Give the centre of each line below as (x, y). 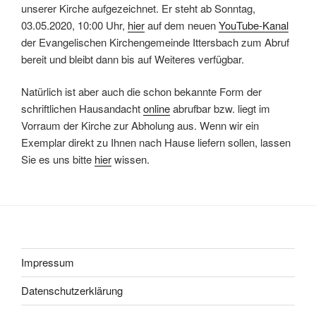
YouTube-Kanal (254, 25)
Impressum (48, 262)
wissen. (130, 159)
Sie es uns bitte (58, 159)
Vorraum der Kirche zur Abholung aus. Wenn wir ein (140, 126)
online (157, 109)
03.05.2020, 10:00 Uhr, (74, 25)
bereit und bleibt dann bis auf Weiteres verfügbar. (133, 59)
